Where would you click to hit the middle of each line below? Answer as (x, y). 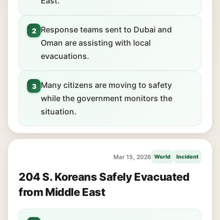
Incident (187, 157)
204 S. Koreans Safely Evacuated (104, 177)
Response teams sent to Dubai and (106, 29)
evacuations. (65, 56)
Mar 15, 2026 (132, 157)
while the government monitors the (107, 98)
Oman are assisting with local (96, 43)
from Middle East (62, 192)
